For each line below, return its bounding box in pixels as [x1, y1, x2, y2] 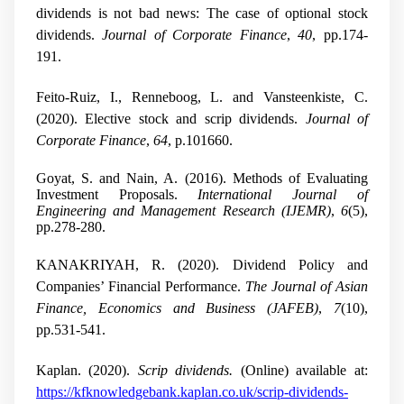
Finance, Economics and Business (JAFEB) [36, 300, 319, 317]
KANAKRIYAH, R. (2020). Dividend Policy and [36, 257, 368, 273]
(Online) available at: [241, 363, 368, 379]
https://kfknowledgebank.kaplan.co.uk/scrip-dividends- [36, 384, 348, 400]
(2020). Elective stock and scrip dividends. [36, 110, 306, 126]
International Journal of [197, 186, 368, 202]
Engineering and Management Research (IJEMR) [36, 202, 331, 218]
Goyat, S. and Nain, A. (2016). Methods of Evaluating [36, 170, 368, 186]
